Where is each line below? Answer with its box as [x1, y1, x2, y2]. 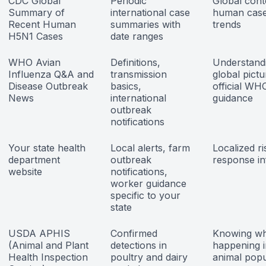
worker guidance [110, 177, 186, 189]
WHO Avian [8, 56, 61, 68]
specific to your [110, 189, 180, 201]
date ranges [110, 30, 163, 42]
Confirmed [110, 227, 157, 239]
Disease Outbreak [8, 80, 88, 92]
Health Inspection [8, 251, 88, 263]
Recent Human [8, 18, 76, 30]
